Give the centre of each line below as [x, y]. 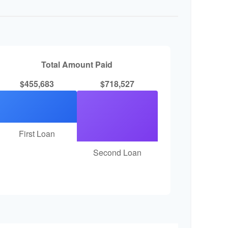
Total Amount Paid [77, 64]
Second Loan [118, 152]
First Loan [37, 134]
